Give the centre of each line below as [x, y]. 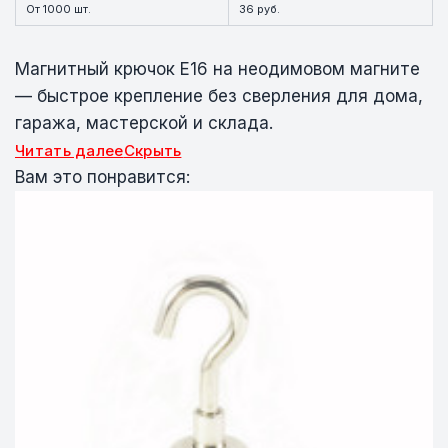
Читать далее [69, 150]
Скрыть [152, 150]
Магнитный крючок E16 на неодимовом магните [217, 68]
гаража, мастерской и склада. [144, 122]
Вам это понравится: [102, 176]
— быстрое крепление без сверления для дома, [219, 95]
